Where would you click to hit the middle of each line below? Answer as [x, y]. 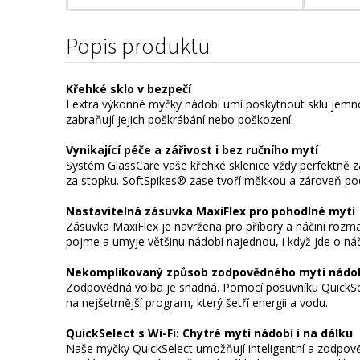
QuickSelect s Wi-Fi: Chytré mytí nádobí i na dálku [209, 333]
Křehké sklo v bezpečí [129, 89]
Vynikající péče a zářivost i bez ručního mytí [192, 150]
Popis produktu [138, 46]
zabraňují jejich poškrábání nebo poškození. [180, 120]
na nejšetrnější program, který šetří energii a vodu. [197, 303]
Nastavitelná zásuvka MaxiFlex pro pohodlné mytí [211, 211]
